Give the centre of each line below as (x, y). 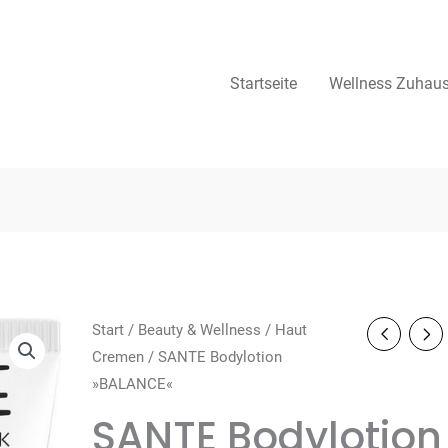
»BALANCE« (132, 384)
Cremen (117, 357)
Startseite (263, 83)
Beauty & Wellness (199, 330)
